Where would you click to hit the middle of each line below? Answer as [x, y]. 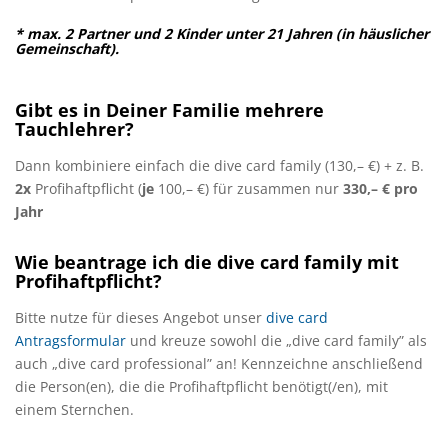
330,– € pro [380, 189]
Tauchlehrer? [74, 129]
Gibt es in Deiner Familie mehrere [169, 110]
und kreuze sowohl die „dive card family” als [276, 341]
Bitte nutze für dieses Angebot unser [140, 318]
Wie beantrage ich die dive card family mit [207, 262]
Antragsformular [70, 341]
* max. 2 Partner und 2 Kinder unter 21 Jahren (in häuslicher [222, 34]
